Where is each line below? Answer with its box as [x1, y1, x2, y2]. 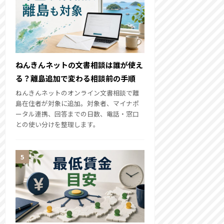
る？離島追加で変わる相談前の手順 [15, 72, 135, 83]
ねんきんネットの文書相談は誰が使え [15, 59, 143, 70]
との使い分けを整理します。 [15, 119, 99, 129]
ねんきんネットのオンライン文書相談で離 [15, 87, 139, 97]
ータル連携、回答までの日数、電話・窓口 [15, 108, 139, 118]
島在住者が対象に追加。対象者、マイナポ [15, 98, 139, 108]
